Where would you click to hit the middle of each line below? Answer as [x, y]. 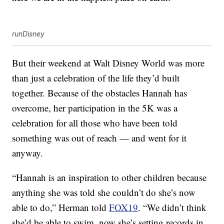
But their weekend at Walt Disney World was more [108, 63]
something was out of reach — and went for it [99, 138]
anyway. [28, 153]
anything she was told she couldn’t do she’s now [104, 192]
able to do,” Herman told [61, 207]
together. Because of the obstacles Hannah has [100, 93]
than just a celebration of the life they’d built [96, 78]
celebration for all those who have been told [95, 123]
